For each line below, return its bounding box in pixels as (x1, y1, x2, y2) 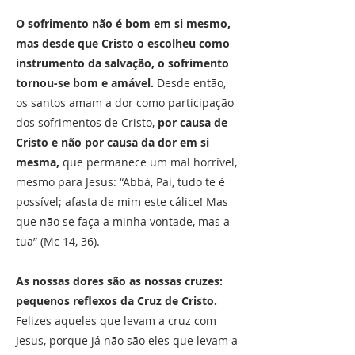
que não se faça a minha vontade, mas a (16, 214, 230, 229)
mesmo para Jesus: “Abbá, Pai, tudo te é (16, 174, 225, 189)
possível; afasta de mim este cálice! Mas (16, 194, 228, 209)
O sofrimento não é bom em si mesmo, (16, 16, 231, 31)
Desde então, (157, 75, 226, 90)
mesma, (16, 155, 59, 170)
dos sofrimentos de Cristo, (16, 115, 158, 130)
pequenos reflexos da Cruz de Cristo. (16, 293, 217, 308)
